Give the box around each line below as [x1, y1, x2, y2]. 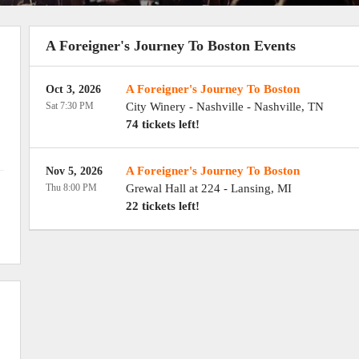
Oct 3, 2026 [45, 83, 101, 95]
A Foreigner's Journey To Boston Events [45, 38, 296, 54]
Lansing [230, 182, 271, 195]
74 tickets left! [125, 118, 200, 131]
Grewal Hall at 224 [125, 182, 220, 195]
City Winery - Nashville [125, 100, 244, 113]
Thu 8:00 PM [45, 182, 97, 193]
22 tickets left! [125, 200, 200, 212]
